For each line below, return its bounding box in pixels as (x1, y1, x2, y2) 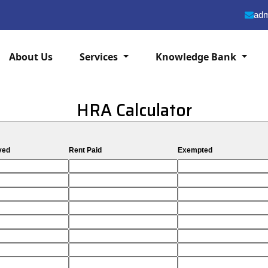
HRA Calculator (76, 97, 192, 123)
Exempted (178, 146, 212, 154)
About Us (9, 50, 53, 63)
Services (80, 50, 121, 63)
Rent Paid (69, 146, 102, 154)
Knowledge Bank (156, 50, 239, 63)
